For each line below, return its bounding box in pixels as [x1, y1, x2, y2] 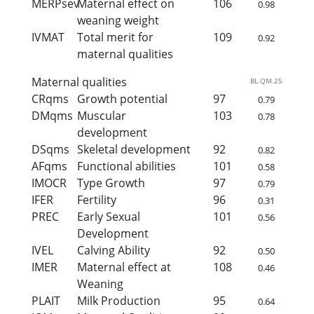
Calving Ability [76, 242, 150, 258]
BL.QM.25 [250, 75, 282, 86]
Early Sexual [76, 208, 140, 224]
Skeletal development [76, 141, 191, 157]
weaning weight [76, 12, 159, 28]
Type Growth [76, 175, 145, 191]
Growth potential [76, 90, 168, 107]
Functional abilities [76, 158, 176, 174]
